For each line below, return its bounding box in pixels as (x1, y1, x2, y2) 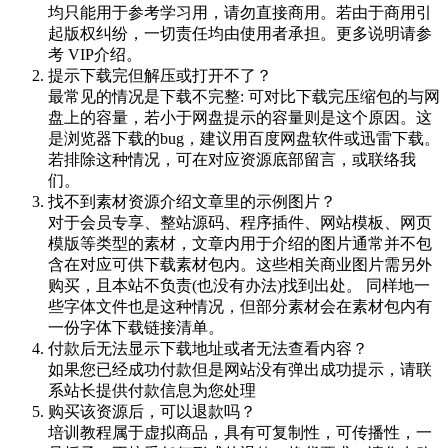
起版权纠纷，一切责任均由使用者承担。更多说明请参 (48, 24, 432, 42)
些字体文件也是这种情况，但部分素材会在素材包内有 (48, 297, 432, 315)
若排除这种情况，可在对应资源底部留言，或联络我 (48, 150, 416, 168)
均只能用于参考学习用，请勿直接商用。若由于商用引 (48, 3, 432, 21)
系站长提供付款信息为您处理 (48, 381, 256, 399)
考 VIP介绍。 (48, 45, 142, 63)
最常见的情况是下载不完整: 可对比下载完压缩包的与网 (48, 87, 440, 105)
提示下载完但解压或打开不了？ (48, 66, 272, 84)
